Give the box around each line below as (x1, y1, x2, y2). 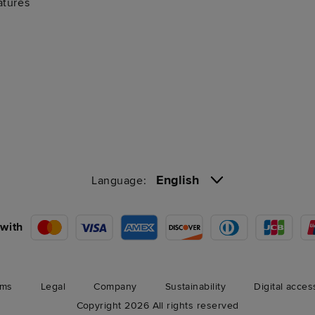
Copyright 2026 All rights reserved (76, 299, 239, 311)
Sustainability (165, 280, 226, 292)
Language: (91, 173, 157, 188)
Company (94, 280, 137, 292)
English (156, 172, 200, 188)
